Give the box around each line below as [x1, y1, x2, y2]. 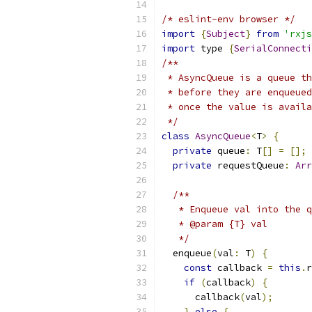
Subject [206, 28, 245, 40]
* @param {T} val [162, 218, 267, 230]
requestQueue [212, 159, 284, 171]
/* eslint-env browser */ [162, 13, 295, 25]
